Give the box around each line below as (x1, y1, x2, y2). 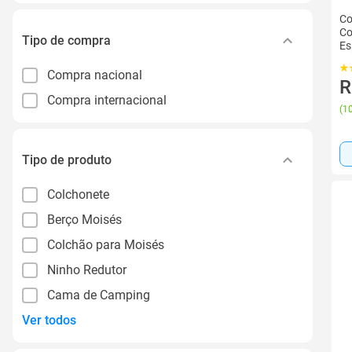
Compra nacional (47, 67, 142, 82)
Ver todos (22, 313, 76, 328)
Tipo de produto (22, 152, 112, 167)
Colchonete (47, 186, 109, 202)
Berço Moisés (47, 211, 122, 227)
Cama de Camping (47, 287, 150, 302)
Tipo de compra (22, 32, 111, 48)
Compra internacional (47, 92, 167, 108)
